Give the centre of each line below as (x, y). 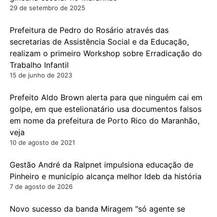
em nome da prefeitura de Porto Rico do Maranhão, (105, 120)
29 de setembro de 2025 (47, 8)
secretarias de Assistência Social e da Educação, (99, 41)
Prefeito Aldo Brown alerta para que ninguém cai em (106, 97)
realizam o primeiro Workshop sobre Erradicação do (106, 53)
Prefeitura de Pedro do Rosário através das (89, 30)
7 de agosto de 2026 (41, 186)
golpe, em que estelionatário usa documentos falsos (106, 109)
